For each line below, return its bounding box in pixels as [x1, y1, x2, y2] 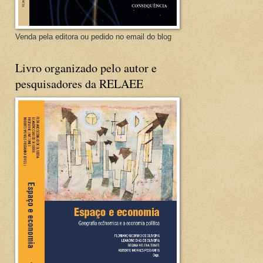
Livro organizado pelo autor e [15, 60, 157, 76]
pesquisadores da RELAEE [15, 76, 143, 92]
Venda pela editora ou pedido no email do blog [15, 32, 171, 41]
